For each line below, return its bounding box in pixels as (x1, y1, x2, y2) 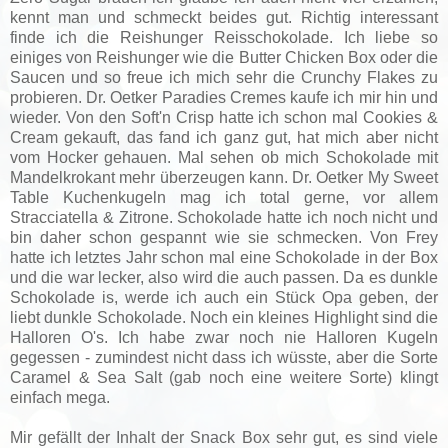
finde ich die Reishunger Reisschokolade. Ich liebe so (10, 28, 438, 46)
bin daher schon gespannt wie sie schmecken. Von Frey (10, 228, 438, 246)
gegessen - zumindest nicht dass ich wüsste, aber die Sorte (10, 348, 438, 366)
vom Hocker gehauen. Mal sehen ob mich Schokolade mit (10, 148, 438, 166)
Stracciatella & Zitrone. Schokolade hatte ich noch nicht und (10, 208, 438, 226)
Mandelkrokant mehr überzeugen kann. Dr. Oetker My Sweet (10, 168, 438, 186)
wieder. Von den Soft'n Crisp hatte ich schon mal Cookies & (10, 108, 438, 126)
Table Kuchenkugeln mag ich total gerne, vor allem (10, 188, 438, 206)
